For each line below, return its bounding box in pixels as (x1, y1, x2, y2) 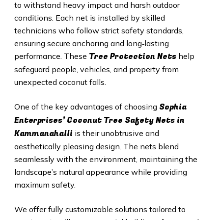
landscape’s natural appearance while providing (14, 167, 187, 177)
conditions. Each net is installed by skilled (14, 13, 165, 23)
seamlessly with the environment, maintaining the (14, 154, 197, 165)
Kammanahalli (14, 128, 75, 140)
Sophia (159, 101, 187, 113)
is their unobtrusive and (74, 128, 159, 138)
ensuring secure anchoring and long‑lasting (14, 38, 169, 49)
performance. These (14, 51, 89, 61)
